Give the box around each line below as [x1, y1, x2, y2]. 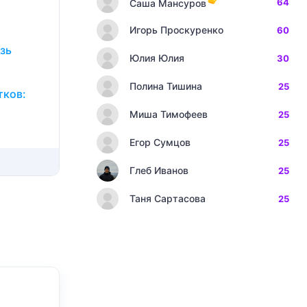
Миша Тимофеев [130, 108, 208, 120]
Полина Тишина [130, 80, 202, 92]
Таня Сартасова [130, 193, 206, 204]
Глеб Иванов [130, 164, 188, 176]
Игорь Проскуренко [130, 24, 223, 36]
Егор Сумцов [130, 136, 191, 148]
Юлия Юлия [130, 52, 184, 64]
